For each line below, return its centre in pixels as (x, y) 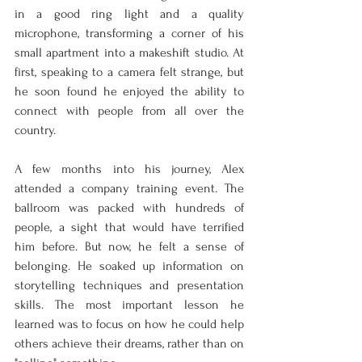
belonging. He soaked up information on (129, 265)
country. (35, 130)
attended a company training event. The (129, 188)
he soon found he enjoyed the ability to (129, 91)
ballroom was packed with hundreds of (129, 207)
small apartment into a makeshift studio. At (129, 52)
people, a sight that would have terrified (129, 227)
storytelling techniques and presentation (129, 285)
